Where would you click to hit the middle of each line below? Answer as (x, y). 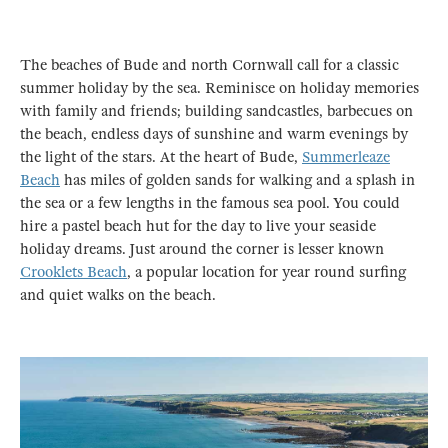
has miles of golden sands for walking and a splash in (237, 179)
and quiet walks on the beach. (120, 294)
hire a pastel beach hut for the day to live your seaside (198, 225)
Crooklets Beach (73, 271)
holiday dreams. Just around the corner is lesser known (202, 248)
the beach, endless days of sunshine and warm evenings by (214, 133)
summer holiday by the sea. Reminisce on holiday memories (219, 87)
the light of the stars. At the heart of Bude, (161, 156)
